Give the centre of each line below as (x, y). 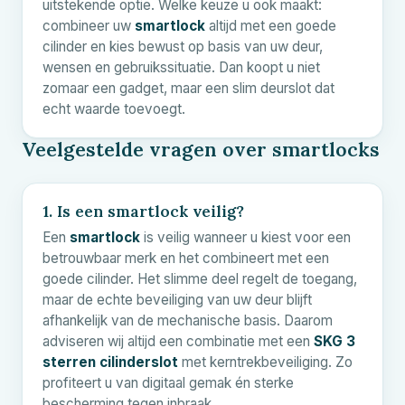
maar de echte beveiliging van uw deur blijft (177, 299)
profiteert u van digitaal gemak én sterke (168, 382)
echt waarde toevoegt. (114, 108)
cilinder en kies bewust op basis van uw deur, (183, 46)
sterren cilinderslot (110, 362)
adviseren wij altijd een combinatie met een (178, 341)
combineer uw (89, 25)
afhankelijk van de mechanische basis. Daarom (188, 320)
